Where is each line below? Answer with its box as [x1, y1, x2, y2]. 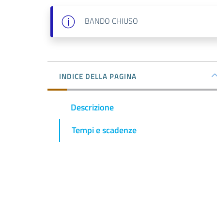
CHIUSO [112, 15, 138, 27]
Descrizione [71, 101, 114, 114]
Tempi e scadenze [72, 124, 137, 137]
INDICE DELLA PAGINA [59, 71, 137, 82]
